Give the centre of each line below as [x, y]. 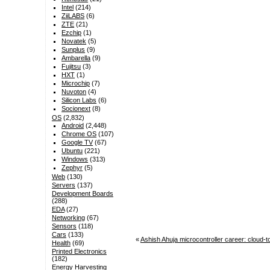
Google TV [77, 143]
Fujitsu [71, 67]
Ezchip [72, 33]
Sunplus [74, 50]
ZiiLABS [73, 16]
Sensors [64, 226]
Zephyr [72, 168]
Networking [68, 218]
